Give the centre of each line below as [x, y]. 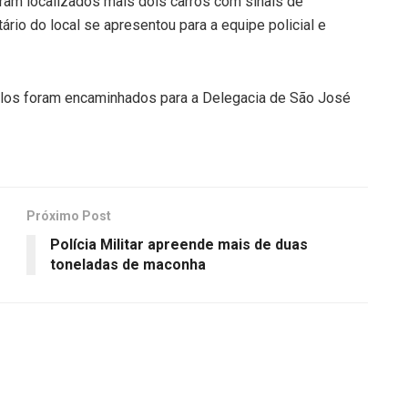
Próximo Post [69, 215]
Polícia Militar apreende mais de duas [179, 244]
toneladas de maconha [128, 264]
